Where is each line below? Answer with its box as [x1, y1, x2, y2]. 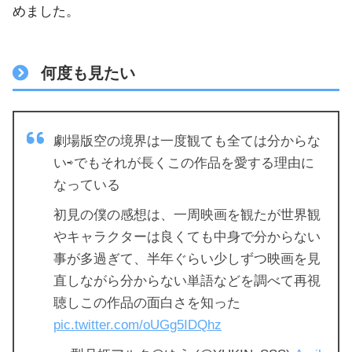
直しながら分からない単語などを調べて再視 [53, 273, 321, 289]
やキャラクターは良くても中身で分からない [53, 229, 321, 245]
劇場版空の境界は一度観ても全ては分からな [53, 134, 321, 149]
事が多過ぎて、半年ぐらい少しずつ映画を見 [53, 251, 321, 267]
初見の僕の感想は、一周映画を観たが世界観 [53, 207, 321, 223]
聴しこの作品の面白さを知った [53, 295, 240, 311]
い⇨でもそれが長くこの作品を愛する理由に [53, 156, 314, 171]
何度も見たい [41, 64, 136, 82]
